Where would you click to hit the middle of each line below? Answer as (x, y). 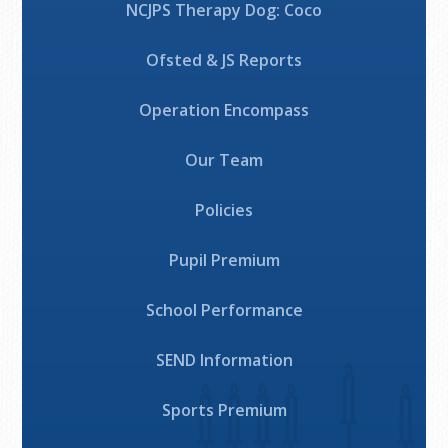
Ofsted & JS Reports (224, 60)
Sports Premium (224, 410)
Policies (224, 210)
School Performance (224, 310)
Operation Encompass (224, 110)
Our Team (224, 160)
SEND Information (224, 360)
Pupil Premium (224, 260)
